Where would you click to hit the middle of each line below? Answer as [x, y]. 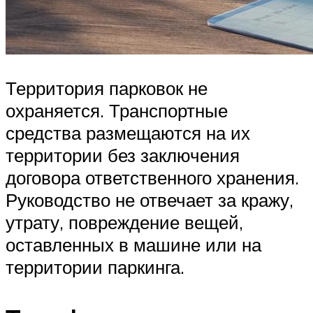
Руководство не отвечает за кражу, [150, 199]
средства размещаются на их [128, 132]
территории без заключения [123, 155]
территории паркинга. [95, 267]
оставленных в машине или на [133, 244]
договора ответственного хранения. [152, 177]
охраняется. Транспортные [117, 110]
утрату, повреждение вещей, [124, 222]
